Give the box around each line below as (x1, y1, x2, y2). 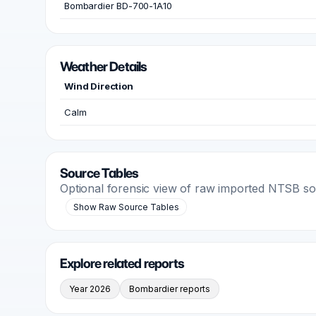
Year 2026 (69, 284, 111, 294)
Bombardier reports (129, 284, 210, 294)
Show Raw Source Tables (73, 202, 179, 212)
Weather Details (60, 59, 147, 75)
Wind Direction (64, 80, 133, 92)
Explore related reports (60, 255, 185, 272)
